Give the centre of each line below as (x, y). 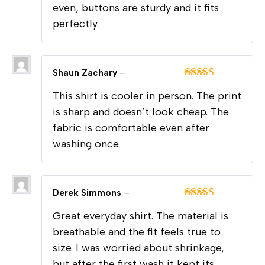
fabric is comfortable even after (131, 128)
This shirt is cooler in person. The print (147, 96)
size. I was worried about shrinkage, (138, 248)
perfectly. (76, 24)
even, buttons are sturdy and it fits (136, 8)
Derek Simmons (88, 193)
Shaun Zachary (86, 73)
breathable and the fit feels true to (137, 232)
